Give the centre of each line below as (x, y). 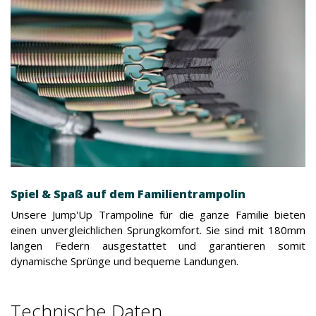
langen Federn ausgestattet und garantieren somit (158, 246)
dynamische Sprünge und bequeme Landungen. (124, 261)
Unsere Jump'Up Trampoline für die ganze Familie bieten (158, 215)
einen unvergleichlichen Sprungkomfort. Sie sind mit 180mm (158, 230)
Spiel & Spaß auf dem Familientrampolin (128, 194)
